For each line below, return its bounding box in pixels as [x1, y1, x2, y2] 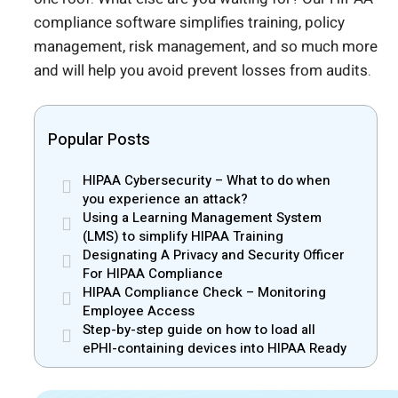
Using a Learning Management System [83, 208, 322, 228]
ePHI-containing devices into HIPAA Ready [83, 338, 346, 359]
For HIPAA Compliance [83, 264, 223, 284]
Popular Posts [48, 128, 150, 153]
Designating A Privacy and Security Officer [83, 245, 345, 266]
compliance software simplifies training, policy [34, 11, 345, 34]
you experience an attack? [83, 189, 248, 210]
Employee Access [83, 301, 195, 322]
